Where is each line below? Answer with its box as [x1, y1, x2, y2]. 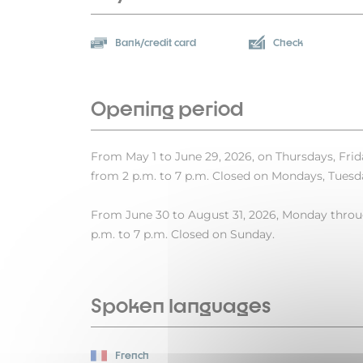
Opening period [91, 96, 244, 122]
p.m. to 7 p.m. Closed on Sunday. [91, 227, 275, 242]
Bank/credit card [115, 36, 196, 49]
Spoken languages [91, 293, 271, 318]
